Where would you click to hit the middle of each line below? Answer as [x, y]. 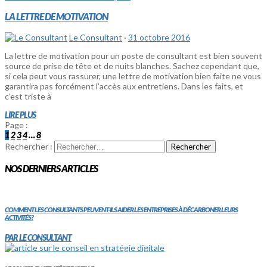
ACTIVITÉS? [19, 217]
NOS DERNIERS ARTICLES [51, 168]
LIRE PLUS [20, 114]
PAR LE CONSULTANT [38, 238]
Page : [16, 125]
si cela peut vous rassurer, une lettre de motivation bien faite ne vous [133, 76]
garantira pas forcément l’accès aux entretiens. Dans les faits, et [124, 86]
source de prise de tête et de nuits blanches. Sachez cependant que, [132, 66]
